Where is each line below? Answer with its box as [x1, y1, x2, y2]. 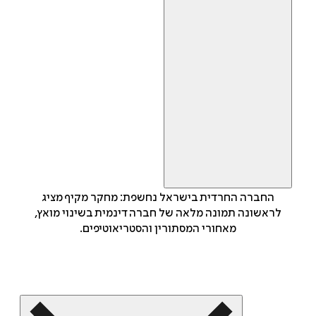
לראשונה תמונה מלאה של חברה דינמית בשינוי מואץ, [35, 207, 281, 220]
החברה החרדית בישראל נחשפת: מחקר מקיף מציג [42, 191, 274, 205]
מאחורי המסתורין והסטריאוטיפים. [80, 222, 236, 236]
